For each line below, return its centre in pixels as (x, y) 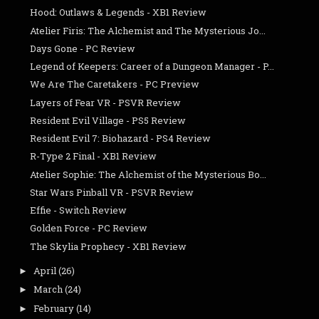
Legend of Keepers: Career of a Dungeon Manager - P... (152, 67)
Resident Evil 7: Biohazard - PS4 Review (121, 138)
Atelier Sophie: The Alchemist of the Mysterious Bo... (148, 174)
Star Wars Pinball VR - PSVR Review (112, 192)
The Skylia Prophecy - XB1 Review (109, 246)
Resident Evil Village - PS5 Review (108, 120)
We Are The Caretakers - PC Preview (115, 84)
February (53, 308)
